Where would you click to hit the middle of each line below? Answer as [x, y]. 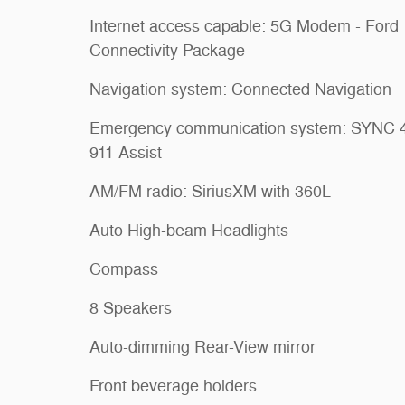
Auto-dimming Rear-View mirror [203, 347]
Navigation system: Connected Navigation [240, 89]
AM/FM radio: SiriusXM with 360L [210, 191]
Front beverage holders [173, 386]
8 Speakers [131, 308]
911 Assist [126, 152]
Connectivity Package [167, 50]
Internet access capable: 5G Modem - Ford [244, 26]
